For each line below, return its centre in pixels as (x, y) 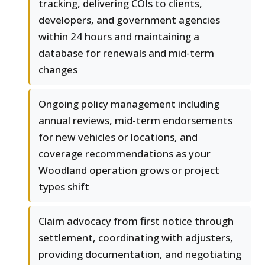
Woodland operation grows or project (129, 170)
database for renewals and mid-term (126, 53)
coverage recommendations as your (125, 154)
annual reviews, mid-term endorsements (135, 121)
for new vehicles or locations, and (118, 137)
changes (58, 70)
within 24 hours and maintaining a (119, 37)
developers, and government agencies (129, 20)
